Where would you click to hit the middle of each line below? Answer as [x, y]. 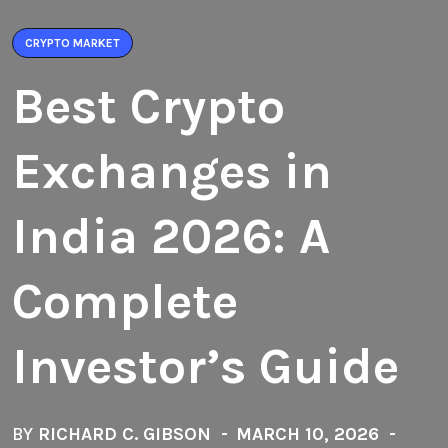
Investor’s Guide [205, 366]
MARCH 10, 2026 [307, 433]
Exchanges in [172, 171]
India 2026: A [171, 236]
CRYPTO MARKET [72, 42]
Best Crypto [148, 106]
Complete [125, 301]
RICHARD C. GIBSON [124, 433]
